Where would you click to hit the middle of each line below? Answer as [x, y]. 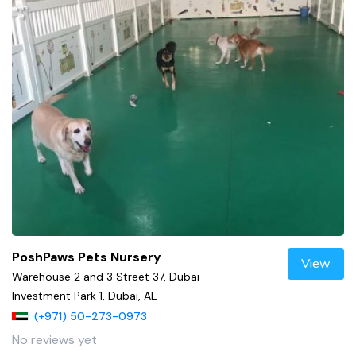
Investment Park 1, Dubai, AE [85, 296]
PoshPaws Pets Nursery [87, 257]
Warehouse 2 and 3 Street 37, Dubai [106, 277]
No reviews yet [54, 339]
